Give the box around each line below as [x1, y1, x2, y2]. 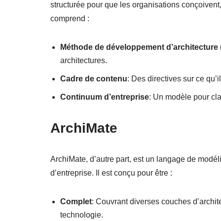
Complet [60, 197, 92, 206]
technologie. [60, 210, 103, 219]
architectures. [60, 56, 107, 65]
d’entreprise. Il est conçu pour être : [50, 168, 172, 177]
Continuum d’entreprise [60, 92, 149, 101]
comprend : [50, 14, 89, 23]
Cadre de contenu [60, 74, 127, 83]
